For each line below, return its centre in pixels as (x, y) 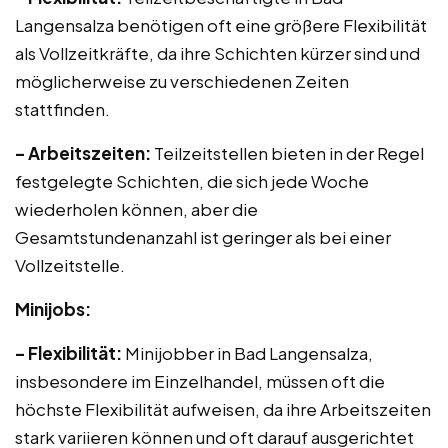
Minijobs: (53, 309)
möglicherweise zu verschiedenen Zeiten (182, 81)
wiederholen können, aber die (136, 209)
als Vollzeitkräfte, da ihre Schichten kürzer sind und (217, 53)
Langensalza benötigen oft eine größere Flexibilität (221, 25)
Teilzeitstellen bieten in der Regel (287, 153)
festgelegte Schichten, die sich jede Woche (192, 181)
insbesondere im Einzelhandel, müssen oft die (200, 381)
